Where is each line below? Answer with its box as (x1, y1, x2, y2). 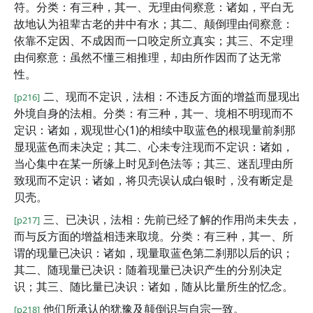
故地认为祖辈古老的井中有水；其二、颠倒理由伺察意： (14, 16, 293, 31)
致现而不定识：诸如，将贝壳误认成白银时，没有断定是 (14, 173, 293, 188)
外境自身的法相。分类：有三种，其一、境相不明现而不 (14, 105, 293, 121)
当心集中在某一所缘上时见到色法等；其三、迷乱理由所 (14, 156, 293, 171)
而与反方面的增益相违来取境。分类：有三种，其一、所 (14, 228, 293, 244)
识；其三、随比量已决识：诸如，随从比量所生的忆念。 (14, 279, 293, 294)
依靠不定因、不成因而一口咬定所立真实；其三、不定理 (14, 33, 293, 48)
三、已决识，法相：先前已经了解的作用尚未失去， (43, 212, 300, 227)
